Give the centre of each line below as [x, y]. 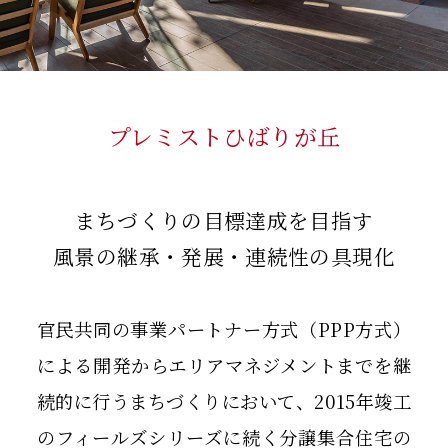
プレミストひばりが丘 [224, 137]
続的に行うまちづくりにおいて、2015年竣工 [224, 401]
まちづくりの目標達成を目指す [224, 220]
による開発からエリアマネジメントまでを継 [224, 365]
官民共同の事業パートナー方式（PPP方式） [224, 329]
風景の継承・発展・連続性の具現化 [224, 256]
